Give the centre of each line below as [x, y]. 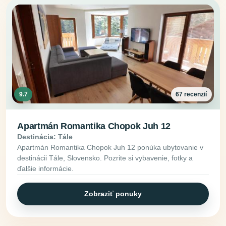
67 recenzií [191, 95]
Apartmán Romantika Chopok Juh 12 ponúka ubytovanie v [110, 147]
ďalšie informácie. [46, 168]
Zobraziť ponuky [113, 194]
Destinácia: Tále [45, 136]
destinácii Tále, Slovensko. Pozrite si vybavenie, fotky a [105, 158]
